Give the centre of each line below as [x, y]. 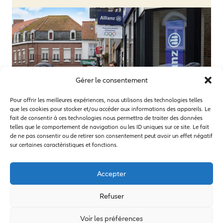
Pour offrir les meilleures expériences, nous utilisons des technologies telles [106, 100]
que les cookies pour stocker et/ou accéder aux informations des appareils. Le [110, 109]
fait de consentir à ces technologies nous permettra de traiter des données [106, 118]
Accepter [111, 173]
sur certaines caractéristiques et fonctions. [64, 145]
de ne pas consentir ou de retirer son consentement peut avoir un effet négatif [111, 136]
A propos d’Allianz [46, 209]
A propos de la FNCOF [123, 209]
